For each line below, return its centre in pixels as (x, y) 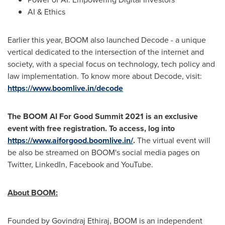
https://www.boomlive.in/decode (65, 88)
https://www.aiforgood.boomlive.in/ (70, 140)
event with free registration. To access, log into (91, 128)
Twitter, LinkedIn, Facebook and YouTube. (80, 164)
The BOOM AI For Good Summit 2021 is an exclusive (103, 116)
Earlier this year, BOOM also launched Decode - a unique (107, 40)
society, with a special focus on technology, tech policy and (111, 64)
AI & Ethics (46, 12)
